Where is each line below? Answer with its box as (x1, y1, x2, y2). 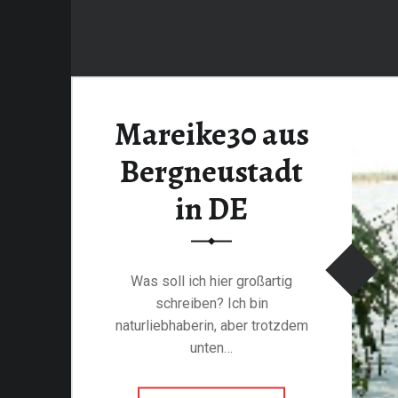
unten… (190, 338, 233, 356)
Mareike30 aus (114, 112, 309, 155)
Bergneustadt (120, 149, 303, 193)
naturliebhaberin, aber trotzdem (115, 316, 308, 334)
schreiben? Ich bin (155, 294, 268, 312)
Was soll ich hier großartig (131, 272, 292, 290)
